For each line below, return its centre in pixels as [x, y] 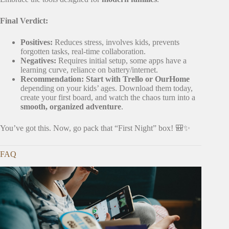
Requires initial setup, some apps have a [121, 61]
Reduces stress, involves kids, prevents [116, 42]
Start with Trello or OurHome [138, 79]
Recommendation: [52, 79]
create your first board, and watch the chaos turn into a [108, 98]
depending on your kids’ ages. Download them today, [107, 88]
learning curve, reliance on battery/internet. [89, 70]
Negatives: [38, 61]
